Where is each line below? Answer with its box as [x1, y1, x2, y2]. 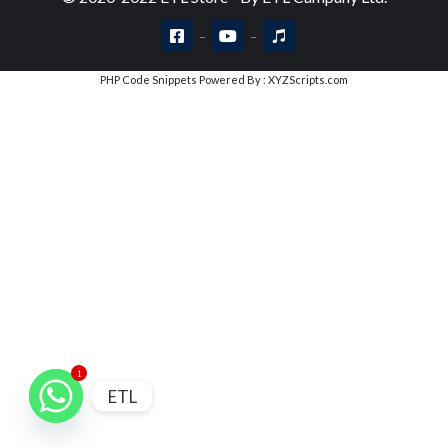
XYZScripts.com [268, 73, 348, 86]
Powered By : [197, 73, 268, 86]
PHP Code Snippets [100, 73, 197, 86]
